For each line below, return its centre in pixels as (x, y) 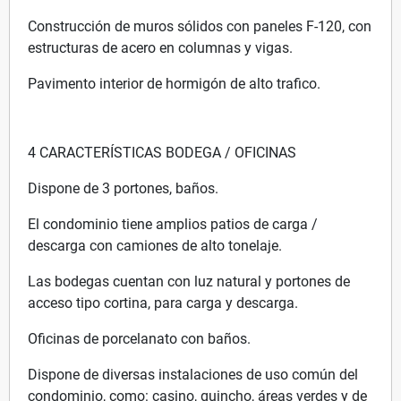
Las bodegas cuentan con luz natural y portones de (189, 281)
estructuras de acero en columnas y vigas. (160, 47)
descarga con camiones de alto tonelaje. (155, 245)
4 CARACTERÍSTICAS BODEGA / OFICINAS (162, 152)
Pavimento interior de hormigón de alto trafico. (174, 83)
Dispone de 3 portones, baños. (123, 188)
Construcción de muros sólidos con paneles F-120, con (200, 26)
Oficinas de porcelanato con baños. (139, 338)
